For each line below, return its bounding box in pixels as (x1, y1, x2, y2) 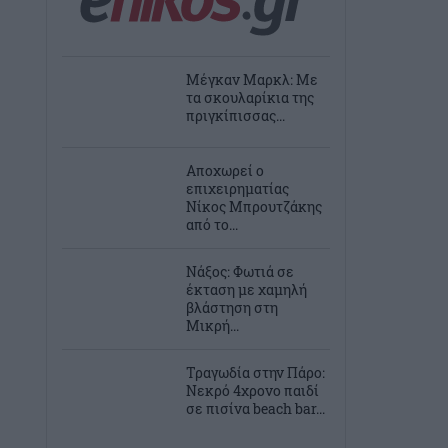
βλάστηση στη (186, 298, 278, 317)
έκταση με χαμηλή (186, 280, 307, 299)
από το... (186, 215, 238, 234)
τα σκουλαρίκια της (186, 88, 314, 107)
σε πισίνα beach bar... (186, 399, 325, 418)
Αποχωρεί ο (186, 161, 264, 180)
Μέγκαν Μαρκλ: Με (186, 70, 318, 89)
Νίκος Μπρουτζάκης (186, 197, 322, 216)
